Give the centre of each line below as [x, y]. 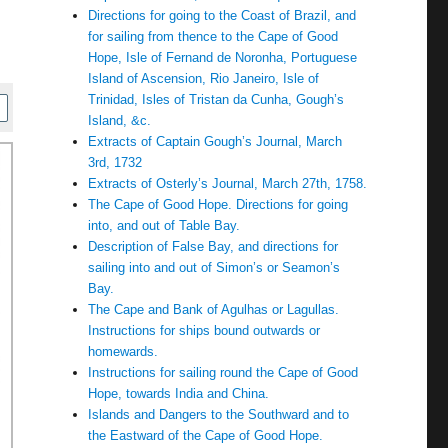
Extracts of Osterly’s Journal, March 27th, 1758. [228, 183]
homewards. [123, 351]
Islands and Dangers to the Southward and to [219, 414]
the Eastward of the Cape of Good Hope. [206, 435]
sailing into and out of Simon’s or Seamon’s [214, 267]
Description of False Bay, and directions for [213, 246]
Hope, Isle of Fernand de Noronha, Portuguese [223, 57]
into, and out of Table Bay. [164, 225]
